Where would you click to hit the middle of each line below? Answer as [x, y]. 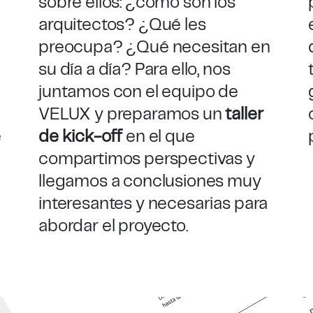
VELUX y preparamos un [132, 115]
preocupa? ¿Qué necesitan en [154, 48]
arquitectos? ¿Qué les [122, 25]
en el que [160, 137]
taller [244, 115]
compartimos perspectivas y [146, 159]
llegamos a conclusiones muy [150, 182]
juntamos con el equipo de [138, 92]
